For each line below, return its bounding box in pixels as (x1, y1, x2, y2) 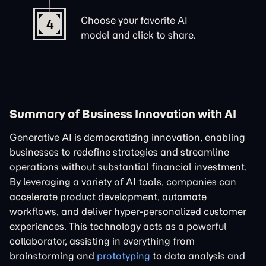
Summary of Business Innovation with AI (9, 106, 236, 121)
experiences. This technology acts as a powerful (9, 220, 227, 232)
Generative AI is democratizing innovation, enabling (9, 131, 245, 143)
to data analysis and (150, 249, 245, 262)
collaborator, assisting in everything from (9, 235, 195, 247)
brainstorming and (9, 249, 97, 262)
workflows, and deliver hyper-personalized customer (9, 205, 246, 217)
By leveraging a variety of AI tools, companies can (9, 175, 236, 188)
